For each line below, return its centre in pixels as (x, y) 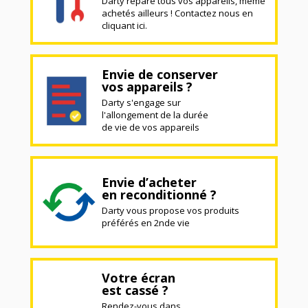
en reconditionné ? (159, 194)
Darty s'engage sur (141, 102)
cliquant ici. (124, 25)
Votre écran (139, 277)
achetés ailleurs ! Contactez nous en (177, 13)
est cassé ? (135, 290)
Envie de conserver (160, 74)
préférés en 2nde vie (146, 222)
